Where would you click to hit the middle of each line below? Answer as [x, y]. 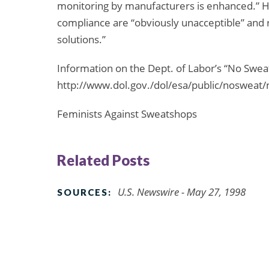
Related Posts [103, 160]
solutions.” [81, 40]
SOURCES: [84, 192]
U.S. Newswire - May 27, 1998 [182, 192]
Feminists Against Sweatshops [127, 114]
